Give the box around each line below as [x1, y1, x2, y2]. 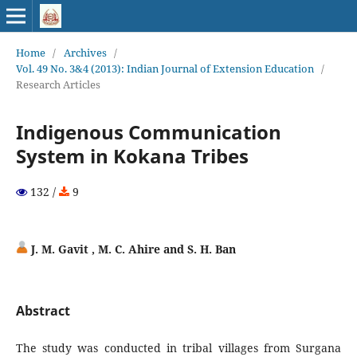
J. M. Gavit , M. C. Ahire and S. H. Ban [27, 241, 236, 257]
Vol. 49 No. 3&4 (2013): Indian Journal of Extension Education [15, 61, 314, 76]
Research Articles [15, 76, 100, 92]
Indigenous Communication [15, 118, 281, 145]
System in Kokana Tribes [15, 142, 249, 169]
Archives [63, 45, 107, 60]
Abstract [15, 301, 70, 320]
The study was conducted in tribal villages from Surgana [15, 339, 342, 355]
